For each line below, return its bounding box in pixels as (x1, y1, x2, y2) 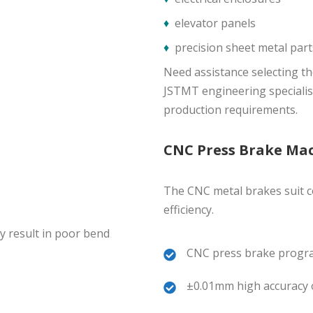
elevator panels (175, 15, 256, 31)
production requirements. (163, 102, 298, 117)
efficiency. (163, 202, 214, 217)
